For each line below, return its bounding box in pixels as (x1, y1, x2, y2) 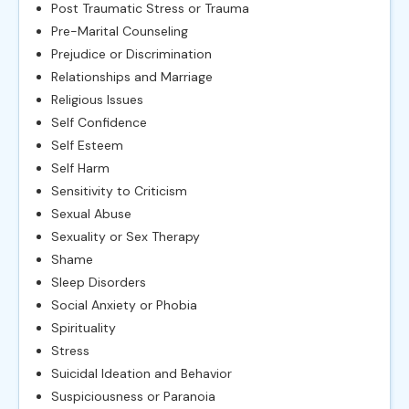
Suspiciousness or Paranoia (51, 387, 215, 404)
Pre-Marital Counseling (51, 22, 188, 39)
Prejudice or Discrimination (51, 45, 212, 62)
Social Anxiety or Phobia (51, 296, 197, 313)
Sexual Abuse (51, 204, 131, 222)
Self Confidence (51, 113, 147, 131)
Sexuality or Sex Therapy (51, 227, 200, 245)
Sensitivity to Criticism (51, 182, 187, 199)
